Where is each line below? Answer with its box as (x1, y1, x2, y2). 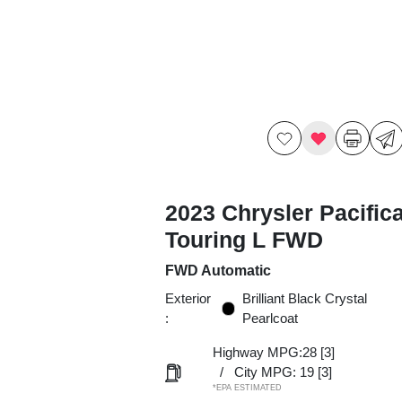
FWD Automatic (164, 263, 271, 278)
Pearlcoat (242, 310, 299, 326)
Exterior (164, 291, 211, 306)
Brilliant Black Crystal (242, 291, 368, 306)
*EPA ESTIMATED (212, 383, 282, 392)
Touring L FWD (164, 227, 323, 252)
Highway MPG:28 (212, 345, 317, 360)
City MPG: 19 (233, 364, 314, 380)
